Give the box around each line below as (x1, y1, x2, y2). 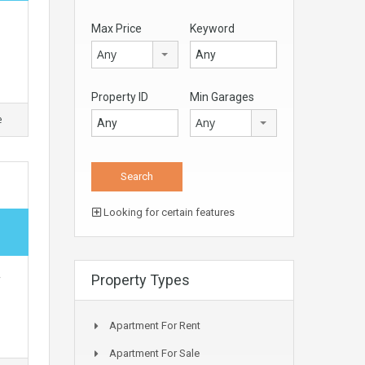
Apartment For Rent (109, 319, 200, 332)
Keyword (190, 22, 235, 35)
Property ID (91, 90, 148, 103)
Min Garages (190, 90, 254, 103)
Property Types (91, 271, 190, 288)
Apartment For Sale (109, 347, 200, 359)
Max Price (91, 22, 142, 35)
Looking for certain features (101, 206, 235, 218)
